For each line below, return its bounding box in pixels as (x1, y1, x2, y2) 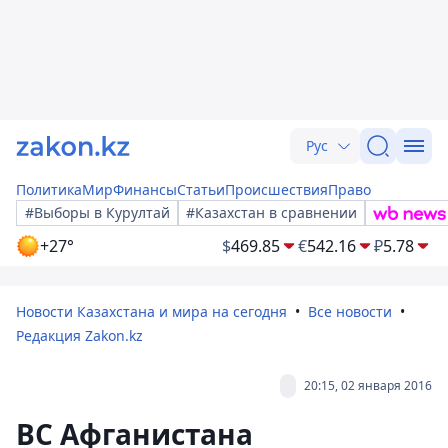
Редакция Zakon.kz (16, 326, 143, 345)
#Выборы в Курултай (25, 203, 170, 222)
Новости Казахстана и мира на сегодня (16, 302, 287, 321)
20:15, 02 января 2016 (304, 377, 432, 394)
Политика (16, 180, 82, 199)
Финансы (113, 180, 177, 199)
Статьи (177, 180, 225, 199)
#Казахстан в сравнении (186, 203, 357, 222)
